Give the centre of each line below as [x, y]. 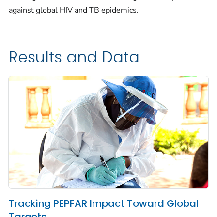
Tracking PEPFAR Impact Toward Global [104, 204]
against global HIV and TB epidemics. [74, 10]
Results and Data [74, 57]
